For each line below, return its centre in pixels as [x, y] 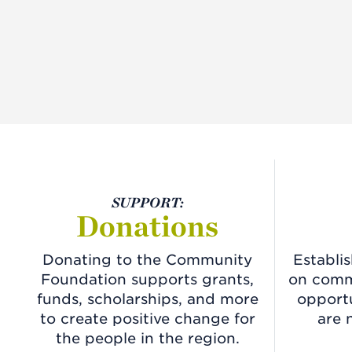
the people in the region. [147, 338]
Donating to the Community [148, 259]
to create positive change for [147, 318]
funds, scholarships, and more [147, 299]
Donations [148, 225]
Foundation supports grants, [148, 279]
